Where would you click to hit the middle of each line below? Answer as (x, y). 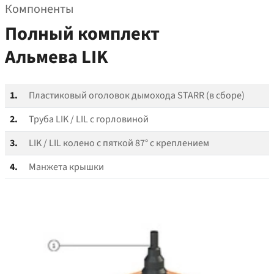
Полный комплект (82, 34)
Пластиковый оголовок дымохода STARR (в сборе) (137, 96)
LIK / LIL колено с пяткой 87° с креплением (119, 143)
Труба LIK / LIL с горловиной (89, 120)
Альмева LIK (57, 57)
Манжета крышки (66, 167)
